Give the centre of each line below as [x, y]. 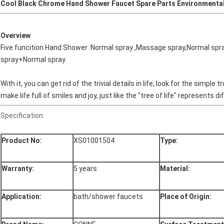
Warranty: [18, 169]
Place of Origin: [186, 197]
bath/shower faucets [108, 197]
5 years [85, 169]
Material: [175, 169]
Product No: [22, 141]
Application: [21, 197]
